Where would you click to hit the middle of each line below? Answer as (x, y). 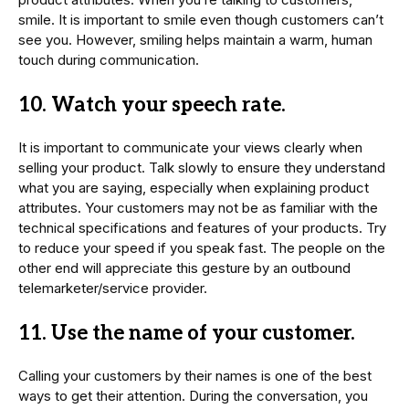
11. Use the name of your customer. (187, 333)
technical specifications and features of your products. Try (202, 227)
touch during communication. (109, 59)
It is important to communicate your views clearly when (190, 147)
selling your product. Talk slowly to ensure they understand (202, 167)
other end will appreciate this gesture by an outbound (184, 267)
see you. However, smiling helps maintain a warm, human (195, 39)
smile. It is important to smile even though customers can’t (201, 19)
